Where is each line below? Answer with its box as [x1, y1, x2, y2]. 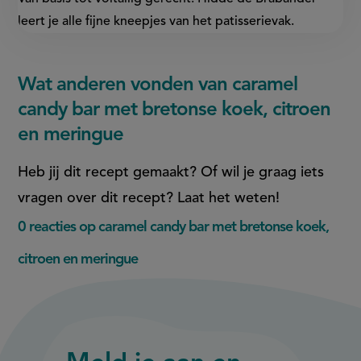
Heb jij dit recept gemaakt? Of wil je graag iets [18, 164, 325, 180]
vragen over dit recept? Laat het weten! [18, 190, 280, 205]
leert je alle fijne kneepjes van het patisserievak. [18, 15, 295, 28]
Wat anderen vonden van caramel [18, 75, 298, 95]
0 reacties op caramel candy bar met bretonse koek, [18, 219, 330, 234]
